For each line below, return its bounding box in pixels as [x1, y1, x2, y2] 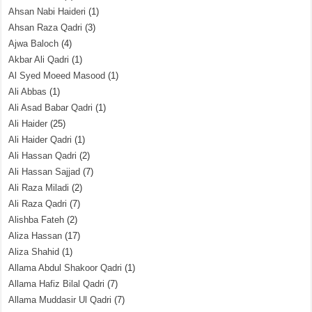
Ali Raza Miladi [8, 182, 70, 193]
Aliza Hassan [8, 231, 63, 241]
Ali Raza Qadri [8, 198, 68, 209]
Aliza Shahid [8, 247, 60, 257]
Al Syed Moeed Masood [8, 70, 106, 81]
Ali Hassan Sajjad [8, 166, 81, 177]
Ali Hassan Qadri [8, 150, 77, 161]
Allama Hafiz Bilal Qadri [8, 279, 105, 289]
